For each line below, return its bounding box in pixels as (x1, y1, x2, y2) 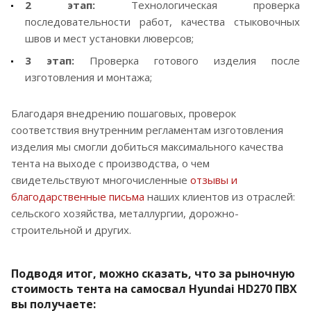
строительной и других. (11, 222, 131, 237)
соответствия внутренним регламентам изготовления (11, 122, 283, 137)
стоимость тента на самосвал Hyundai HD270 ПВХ (11, 280, 297, 296)
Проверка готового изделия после (74, 53, 300, 67)
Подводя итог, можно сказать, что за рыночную (11, 265, 295, 281)
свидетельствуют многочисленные (11, 172, 190, 187)
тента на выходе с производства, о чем (11, 155, 210, 170)
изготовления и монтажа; (25, 69, 155, 84)
